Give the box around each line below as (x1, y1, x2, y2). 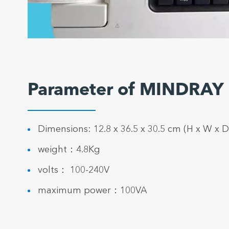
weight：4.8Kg (37, 145, 100, 155)
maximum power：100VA (37, 186, 147, 196)
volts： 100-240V (37, 166, 109, 175)
